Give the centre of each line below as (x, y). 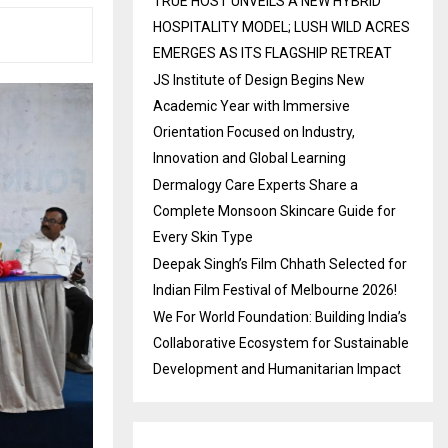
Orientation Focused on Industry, (254, 132)
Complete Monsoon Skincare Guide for (274, 211)
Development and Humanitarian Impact (277, 369)
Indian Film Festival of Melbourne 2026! (275, 290)
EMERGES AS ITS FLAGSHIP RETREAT (272, 53)
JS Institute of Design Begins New (259, 80)
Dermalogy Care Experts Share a (255, 185)
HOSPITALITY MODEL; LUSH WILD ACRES (281, 27)
